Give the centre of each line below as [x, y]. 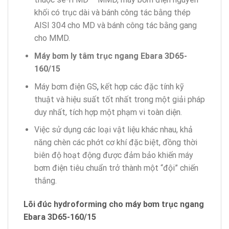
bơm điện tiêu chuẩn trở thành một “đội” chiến [116, 168]
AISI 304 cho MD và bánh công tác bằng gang [115, 26]
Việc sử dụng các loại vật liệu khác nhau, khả [113, 130]
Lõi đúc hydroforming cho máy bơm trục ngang [114, 204]
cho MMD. [52, 38]
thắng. [45, 181]
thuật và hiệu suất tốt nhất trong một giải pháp [119, 99]
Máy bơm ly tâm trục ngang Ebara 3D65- [110, 56]
